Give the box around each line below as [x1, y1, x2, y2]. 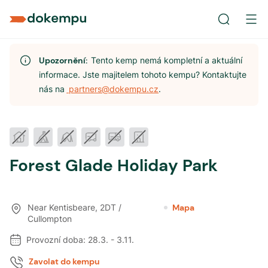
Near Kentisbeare [28, 202, 96, 212]
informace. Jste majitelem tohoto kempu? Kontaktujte [39, 69, 247, 80]
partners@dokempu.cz [66, 84, 159, 94]
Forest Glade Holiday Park [10, 154, 218, 176]
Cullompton [28, 214, 72, 224]
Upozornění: [39, 55, 92, 66]
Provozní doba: [26, 234, 86, 245]
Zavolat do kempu [29, 256, 100, 267]
